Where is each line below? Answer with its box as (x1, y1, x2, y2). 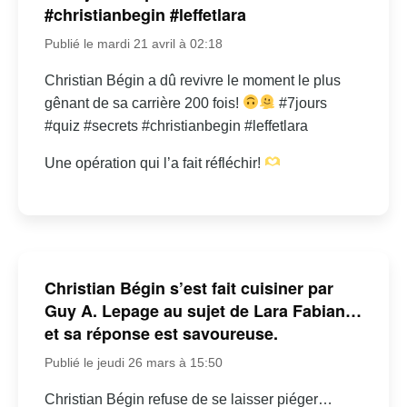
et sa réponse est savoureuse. (44, 322, 278, 346)
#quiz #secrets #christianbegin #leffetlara (44, 117, 308, 134)
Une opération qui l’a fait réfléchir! (44, 154, 264, 171)
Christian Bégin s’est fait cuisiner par (44, 276, 333, 301)
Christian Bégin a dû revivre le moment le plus (44, 72, 341, 88)
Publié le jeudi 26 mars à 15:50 (44, 355, 223, 371)
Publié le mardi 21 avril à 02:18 (44, 35, 223, 51)
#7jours (275, 94, 328, 111)
